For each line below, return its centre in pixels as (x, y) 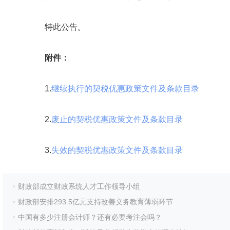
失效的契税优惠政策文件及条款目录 (117, 150)
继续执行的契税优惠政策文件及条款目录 (125, 89)
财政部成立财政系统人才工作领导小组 (79, 186)
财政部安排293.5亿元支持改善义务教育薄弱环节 (95, 202)
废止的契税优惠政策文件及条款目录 (117, 119)
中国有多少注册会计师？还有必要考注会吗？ (90, 217)
